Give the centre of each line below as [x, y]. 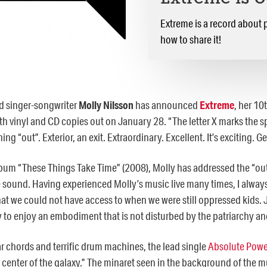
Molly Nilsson [106, 105]
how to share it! [190, 39]
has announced [166, 105]
